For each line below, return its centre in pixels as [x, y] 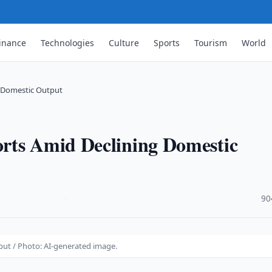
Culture [124, 42]
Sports [167, 42]
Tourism [211, 42]
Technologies [68, 42]
